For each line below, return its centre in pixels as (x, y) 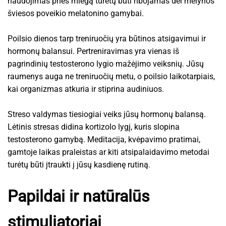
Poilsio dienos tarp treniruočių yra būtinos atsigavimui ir (107, 38)
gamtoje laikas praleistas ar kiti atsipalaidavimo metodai (108, 152)
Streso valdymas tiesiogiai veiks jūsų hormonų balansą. (107, 114)
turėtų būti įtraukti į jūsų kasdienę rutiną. (79, 164)
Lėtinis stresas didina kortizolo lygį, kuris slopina (94, 127)
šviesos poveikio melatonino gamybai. (76, 13)
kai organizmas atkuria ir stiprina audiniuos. (86, 89)
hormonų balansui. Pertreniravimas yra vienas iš (93, 51)
